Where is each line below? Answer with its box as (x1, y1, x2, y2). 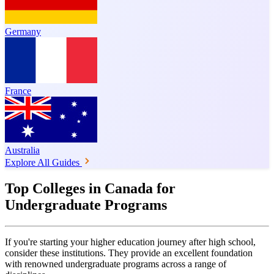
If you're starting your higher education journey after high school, (5, 236, 256, 247)
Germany (5, 26, 41, 37)
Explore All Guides (5, 157, 80, 168)
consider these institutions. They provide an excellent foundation (5, 247, 253, 258)
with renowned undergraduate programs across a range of (5, 258, 226, 269)
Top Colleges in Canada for (5, 180, 176, 196)
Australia (5, 144, 40, 155)
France (5, 85, 31, 96)
